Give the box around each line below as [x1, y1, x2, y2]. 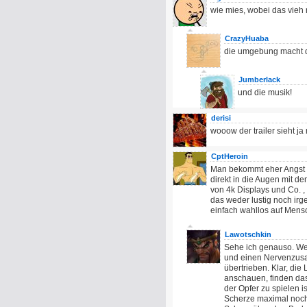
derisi [211, 114, 231, 122]
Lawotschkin [225, 230, 271, 238]
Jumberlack [238, 75, 280, 84]
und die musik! [238, 88, 292, 97]
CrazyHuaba [225, 34, 269, 42]
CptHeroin [211, 152, 248, 160]
